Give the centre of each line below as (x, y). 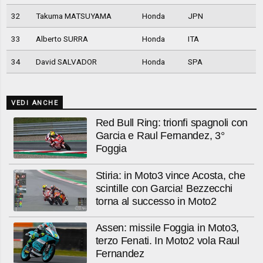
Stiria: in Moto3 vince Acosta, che (170, 175)
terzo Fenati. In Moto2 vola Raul (167, 241)
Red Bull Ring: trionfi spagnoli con (171, 123)
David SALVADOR (66, 62)
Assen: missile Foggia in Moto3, (167, 228)
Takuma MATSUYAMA (73, 16)
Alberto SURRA (62, 39)
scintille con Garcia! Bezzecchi (164, 188)
